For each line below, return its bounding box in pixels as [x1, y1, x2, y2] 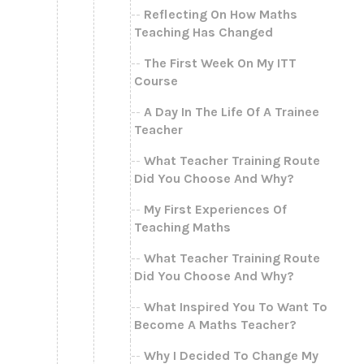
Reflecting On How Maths [144, 6, 297, 22]
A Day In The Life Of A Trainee [144, 103, 319, 119]
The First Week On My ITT [144, 54, 297, 71]
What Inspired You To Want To [144, 298, 327, 314]
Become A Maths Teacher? [134, 316, 297, 332]
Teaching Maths [134, 219, 231, 235]
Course [134, 72, 178, 89]
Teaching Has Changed [134, 24, 273, 40]
